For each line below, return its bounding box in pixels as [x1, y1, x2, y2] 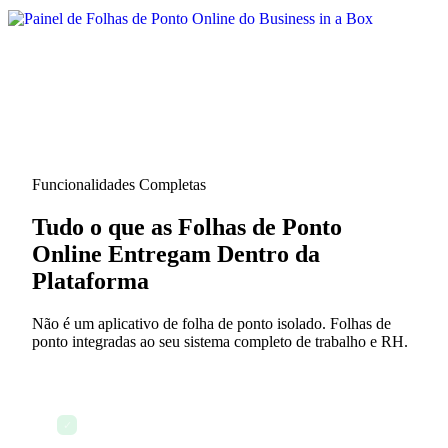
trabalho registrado [77, 425, 194, 442]
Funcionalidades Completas [32, 176, 206, 194]
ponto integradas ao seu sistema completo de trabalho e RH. [32, 333, 408, 351]
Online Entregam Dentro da [32, 241, 320, 268]
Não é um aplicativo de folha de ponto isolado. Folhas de [32, 315, 391, 333]
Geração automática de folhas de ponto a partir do [77, 408, 389, 425]
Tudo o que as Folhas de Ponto [32, 214, 342, 241]
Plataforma [32, 268, 149, 295]
